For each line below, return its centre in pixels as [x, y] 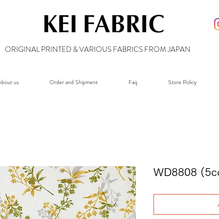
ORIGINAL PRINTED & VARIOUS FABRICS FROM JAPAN [98, 49]
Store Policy [182, 82]
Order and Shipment [73, 82]
